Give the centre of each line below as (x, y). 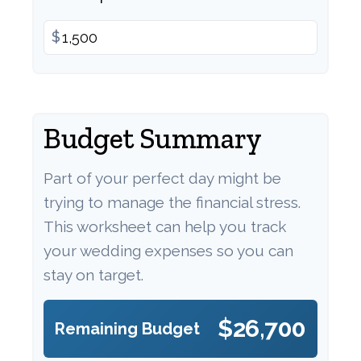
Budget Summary (153, 138)
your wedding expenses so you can (168, 251)
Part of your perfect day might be (162, 178)
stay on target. (93, 275)
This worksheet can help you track (165, 226)
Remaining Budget (127, 329)
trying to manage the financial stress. (172, 202)
